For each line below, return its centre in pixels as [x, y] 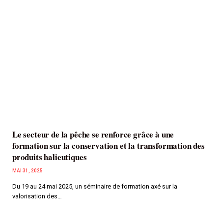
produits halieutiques [50, 157]
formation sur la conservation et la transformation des [109, 146]
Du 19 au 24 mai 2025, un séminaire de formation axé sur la [95, 187]
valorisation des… [37, 196]
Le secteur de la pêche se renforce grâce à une [93, 135]
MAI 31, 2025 [27, 171]
